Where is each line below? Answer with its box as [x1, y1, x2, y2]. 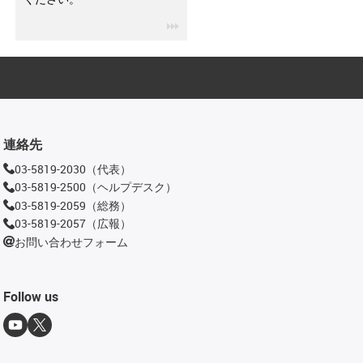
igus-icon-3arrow [178, 15, 265, 32]
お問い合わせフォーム [15, 233, 129, 250]
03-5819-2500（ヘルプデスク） [15, 179, 177, 194]
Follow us [3, 288, 59, 305]
